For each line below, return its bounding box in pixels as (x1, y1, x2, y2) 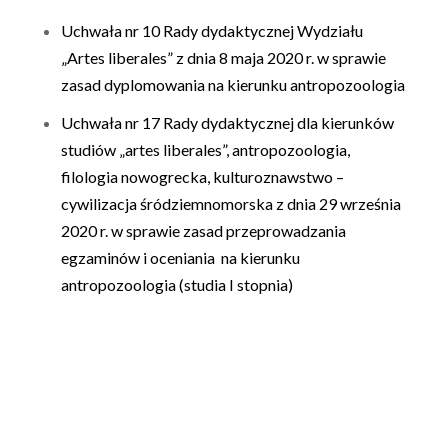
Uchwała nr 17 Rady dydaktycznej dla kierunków (60, 112, 394, 132)
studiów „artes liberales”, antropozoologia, (60, 139, 350, 159)
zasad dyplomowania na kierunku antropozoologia (60, 74, 405, 94)
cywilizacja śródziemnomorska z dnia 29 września (60, 193, 401, 213)
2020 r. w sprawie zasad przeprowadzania (60, 220, 346, 240)
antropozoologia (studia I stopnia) (60, 274, 293, 294)
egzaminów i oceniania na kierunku (60, 247, 300, 267)
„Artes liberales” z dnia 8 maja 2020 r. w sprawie (60, 47, 386, 67)
